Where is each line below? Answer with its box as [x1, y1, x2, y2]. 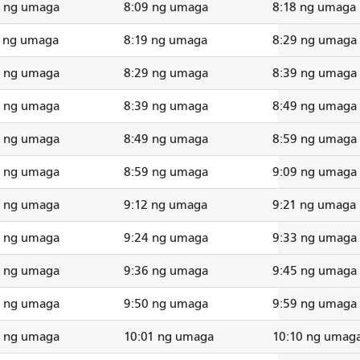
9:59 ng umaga [272, 296, 357, 311]
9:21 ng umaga [272, 197, 356, 212]
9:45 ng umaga [272, 263, 357, 278]
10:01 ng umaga [124, 329, 214, 344]
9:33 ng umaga [272, 230, 357, 245]
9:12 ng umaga [124, 197, 207, 212]
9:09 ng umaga [272, 164, 357, 179]
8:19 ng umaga [124, 32, 207, 47]
